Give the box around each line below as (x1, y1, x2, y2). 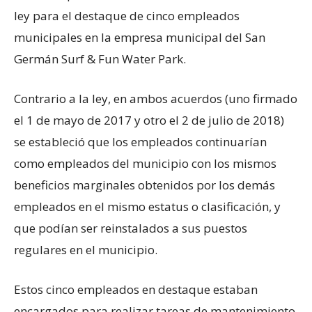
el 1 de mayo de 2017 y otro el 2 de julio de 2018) (14, 112, 284, 128)
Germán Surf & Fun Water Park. (14, 51, 186, 67)
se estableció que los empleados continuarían (14, 134, 267, 150)
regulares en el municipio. (14, 242, 157, 258)
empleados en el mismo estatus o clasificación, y (14, 198, 281, 214)
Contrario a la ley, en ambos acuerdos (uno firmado (14, 91, 297, 107)
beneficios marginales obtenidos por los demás (14, 177, 275, 193)
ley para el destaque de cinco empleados (14, 8, 240, 24)
